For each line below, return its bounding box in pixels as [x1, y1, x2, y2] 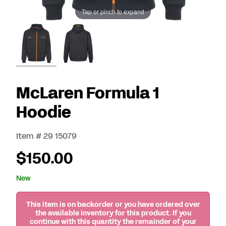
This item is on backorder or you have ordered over [26, 199, 200, 209]
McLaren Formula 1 [16, 82, 159, 104]
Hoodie [16, 101, 71, 124]
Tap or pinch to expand [82, 7, 144, 16]
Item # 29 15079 [16, 130, 77, 142]
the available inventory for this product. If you [35, 208, 191, 218]
